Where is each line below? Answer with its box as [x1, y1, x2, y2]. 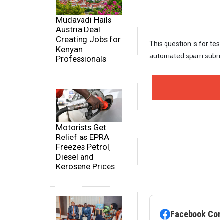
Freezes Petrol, [56, 141, 110, 152]
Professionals [56, 54, 106, 64]
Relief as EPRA [56, 132, 109, 142]
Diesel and [56, 151, 94, 162]
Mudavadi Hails [56, 15, 111, 25]
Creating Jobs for [56, 34, 121, 45]
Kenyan [56, 44, 82, 55]
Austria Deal [56, 25, 100, 35]
